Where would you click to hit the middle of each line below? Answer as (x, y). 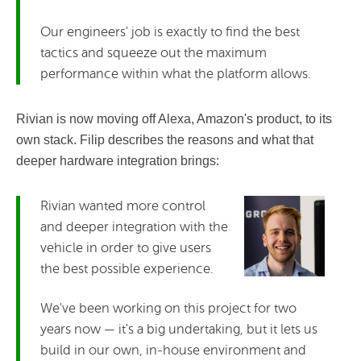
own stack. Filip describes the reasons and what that (165, 139)
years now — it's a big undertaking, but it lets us (179, 329)
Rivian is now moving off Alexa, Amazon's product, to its (174, 118)
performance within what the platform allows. (176, 73)
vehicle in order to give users (126, 247)
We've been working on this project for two (168, 308)
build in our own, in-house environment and (173, 350)
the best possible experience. (127, 268)
